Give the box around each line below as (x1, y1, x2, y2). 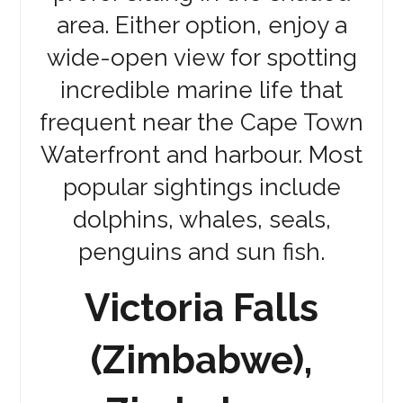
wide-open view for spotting (46, 44, 357, 72)
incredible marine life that (60, 76, 343, 104)
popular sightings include (62, 174, 341, 201)
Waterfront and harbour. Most (40, 141, 363, 169)
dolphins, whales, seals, (72, 206, 331, 234)
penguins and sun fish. (78, 238, 325, 266)
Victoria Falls (85, 286, 318, 331)
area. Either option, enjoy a (56, 12, 347, 40)
